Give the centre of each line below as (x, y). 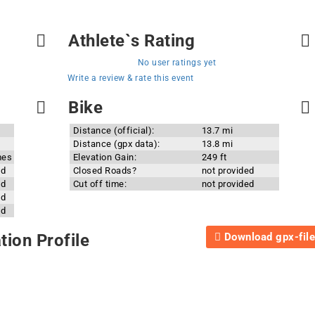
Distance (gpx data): (116, 144)
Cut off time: (100, 184)
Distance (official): (114, 130)
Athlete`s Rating (129, 41)
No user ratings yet (177, 63)
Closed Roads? (105, 171)
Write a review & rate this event (130, 78)
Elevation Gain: (105, 157)
